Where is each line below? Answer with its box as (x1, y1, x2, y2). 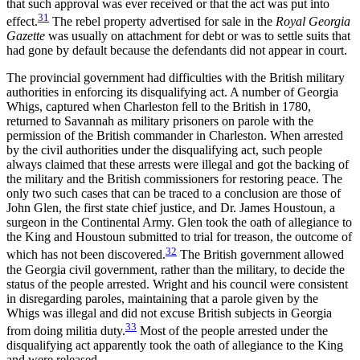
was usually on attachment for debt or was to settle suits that (45, 29, 350, 43)
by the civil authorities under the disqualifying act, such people (6, 143, 322, 157)
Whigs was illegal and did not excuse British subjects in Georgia (6, 305, 332, 320)
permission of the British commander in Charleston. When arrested (6, 129, 343, 143)
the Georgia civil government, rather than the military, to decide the (6, 262, 345, 276)
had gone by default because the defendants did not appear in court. (6, 43, 347, 58)
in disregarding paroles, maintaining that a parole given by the (6, 291, 318, 305)
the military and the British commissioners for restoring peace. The (6, 172, 342, 186)
